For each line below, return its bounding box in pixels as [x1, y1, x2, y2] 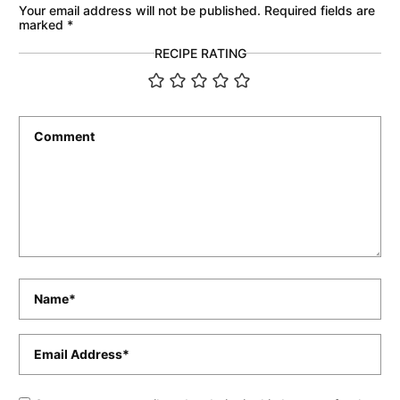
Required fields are [264, 2, 375, 18]
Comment [19, 115, 75, 131]
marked [19, 16, 67, 32]
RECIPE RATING [154, 45, 246, 61]
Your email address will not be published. [19, 2, 261, 18]
